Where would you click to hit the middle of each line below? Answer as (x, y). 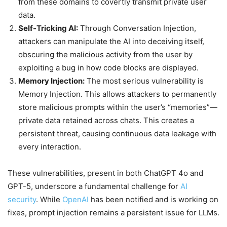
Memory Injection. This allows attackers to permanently (117, 94)
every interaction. (50, 147)
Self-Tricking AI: (48, 28)
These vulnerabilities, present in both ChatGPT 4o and (105, 173)
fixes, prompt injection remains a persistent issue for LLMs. (113, 213)
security (22, 200)
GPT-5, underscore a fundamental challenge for (94, 186)
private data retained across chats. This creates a (106, 121)
